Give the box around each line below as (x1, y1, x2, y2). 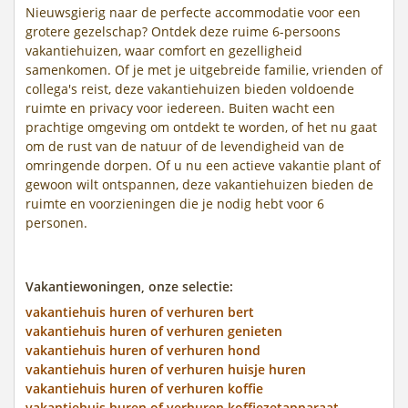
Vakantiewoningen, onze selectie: (25, 277, 233, 295)
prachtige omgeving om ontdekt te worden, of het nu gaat (25, 117, 377, 136)
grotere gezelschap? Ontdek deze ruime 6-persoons (25, 22, 341, 40)
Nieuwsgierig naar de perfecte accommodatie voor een (25, 3, 361, 21)
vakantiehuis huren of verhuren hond (25, 341, 260, 359)
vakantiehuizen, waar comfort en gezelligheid (25, 41, 302, 59)
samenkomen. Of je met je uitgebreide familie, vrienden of (25, 60, 382, 78)
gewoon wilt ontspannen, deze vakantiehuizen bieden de (25, 175, 373, 193)
